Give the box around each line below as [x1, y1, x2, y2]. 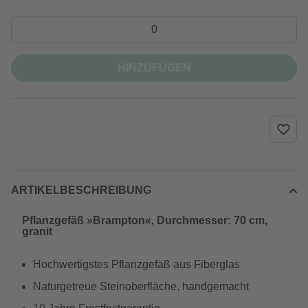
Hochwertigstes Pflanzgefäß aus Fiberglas [33, 258, 240, 270]
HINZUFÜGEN [117, 62, 191, 74]
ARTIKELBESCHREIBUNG [11, 184, 151, 196]
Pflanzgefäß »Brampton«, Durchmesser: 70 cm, [22, 214, 267, 226]
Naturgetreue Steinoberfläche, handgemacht [33, 280, 249, 292]
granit [22, 225, 52, 237]
